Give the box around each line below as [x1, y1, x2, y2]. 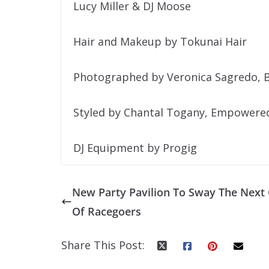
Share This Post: [61, 238, 145, 253]
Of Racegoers [72, 204, 141, 219]
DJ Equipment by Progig [73, 141, 197, 156]
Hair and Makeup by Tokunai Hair [73, 34, 247, 49]
